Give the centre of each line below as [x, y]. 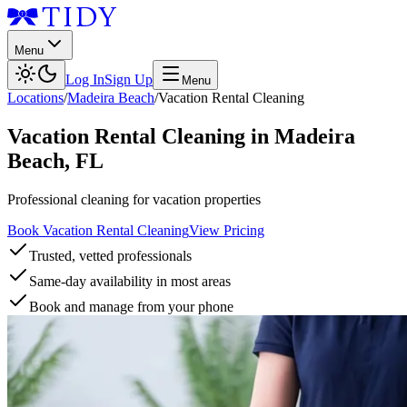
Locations [35, 98]
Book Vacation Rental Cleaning [98, 230]
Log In [85, 79]
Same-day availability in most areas [130, 281]
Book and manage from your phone [131, 306]
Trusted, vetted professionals [110, 255]
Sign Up [129, 79]
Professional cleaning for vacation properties [134, 199]
